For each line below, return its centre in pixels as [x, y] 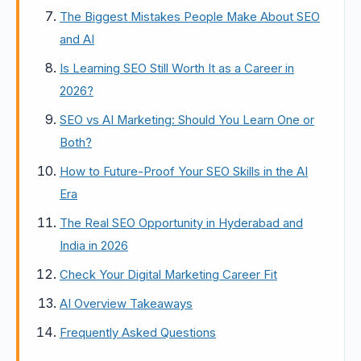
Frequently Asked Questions [138, 333]
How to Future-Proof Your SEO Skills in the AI [184, 172]
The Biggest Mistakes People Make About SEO [190, 17]
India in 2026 [94, 246]
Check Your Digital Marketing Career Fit [168, 275]
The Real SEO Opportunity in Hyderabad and [181, 223]
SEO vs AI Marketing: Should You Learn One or [187, 120]
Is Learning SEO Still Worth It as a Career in [177, 68]
